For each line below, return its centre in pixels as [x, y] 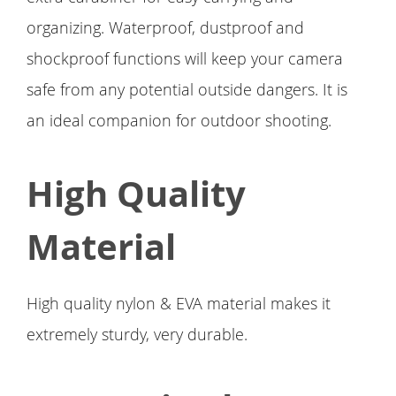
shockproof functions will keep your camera [185, 59]
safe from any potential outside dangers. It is [187, 90]
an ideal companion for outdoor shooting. [179, 121]
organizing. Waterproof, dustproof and [165, 28]
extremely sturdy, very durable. [137, 335]
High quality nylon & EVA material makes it [179, 304]
